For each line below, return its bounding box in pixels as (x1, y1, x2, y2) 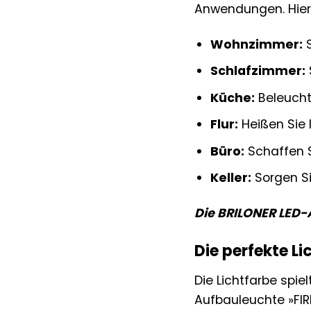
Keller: (210, 169, 252, 187)
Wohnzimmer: (210, 35, 303, 53)
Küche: (210, 89, 255, 106)
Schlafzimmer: (210, 62, 306, 80)
